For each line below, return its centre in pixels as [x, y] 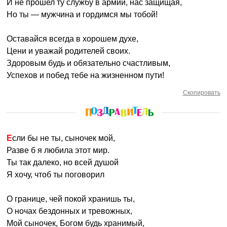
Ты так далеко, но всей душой [63, 162]
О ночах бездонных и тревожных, [70, 211]
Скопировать [201, 93]
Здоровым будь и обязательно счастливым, [89, 63]
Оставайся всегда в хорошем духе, [73, 39]
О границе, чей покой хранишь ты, [71, 199]
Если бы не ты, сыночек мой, [64, 138]
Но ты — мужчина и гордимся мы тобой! [82, 14]
